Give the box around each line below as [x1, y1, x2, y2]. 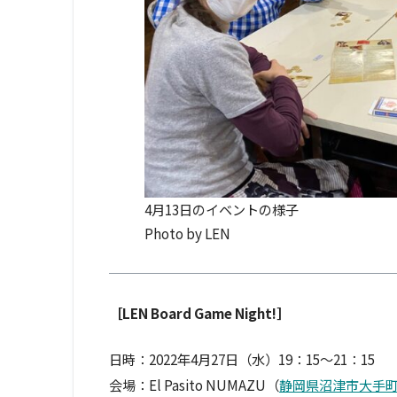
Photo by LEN [144, 223, 230, 244]
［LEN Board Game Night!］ [109, 303, 290, 323]
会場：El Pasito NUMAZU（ [109, 375, 279, 395]
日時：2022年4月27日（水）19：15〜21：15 [109, 349, 375, 370]
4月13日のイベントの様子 [144, 199, 299, 220]
